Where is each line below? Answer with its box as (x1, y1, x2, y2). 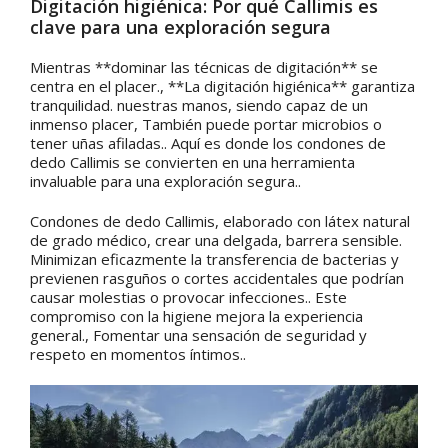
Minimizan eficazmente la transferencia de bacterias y (30, 248, 399, 269)
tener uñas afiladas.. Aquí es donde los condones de (30, 132, 386, 153)
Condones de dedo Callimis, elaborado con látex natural (30, 210, 410, 231)
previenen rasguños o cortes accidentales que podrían (30, 267, 404, 288)
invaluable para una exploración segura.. (30, 170, 301, 191)
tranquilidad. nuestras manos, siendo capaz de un (30, 94, 368, 115)
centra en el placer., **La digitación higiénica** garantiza (30, 75, 415, 96)
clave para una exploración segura (30, 14, 331, 39)
